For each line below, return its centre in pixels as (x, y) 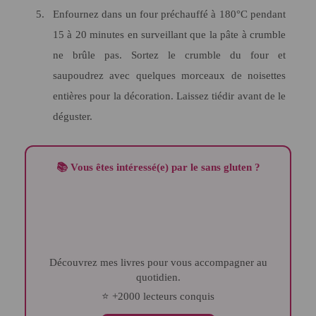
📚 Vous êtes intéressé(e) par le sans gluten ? (164, 168)
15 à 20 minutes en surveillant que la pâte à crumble (169, 34)
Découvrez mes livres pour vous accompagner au (53, 262)
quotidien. (158, 277)
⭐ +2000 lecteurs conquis (162, 296)
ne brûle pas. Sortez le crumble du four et (169, 55)
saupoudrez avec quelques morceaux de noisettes (169, 75)
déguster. (73, 116)
